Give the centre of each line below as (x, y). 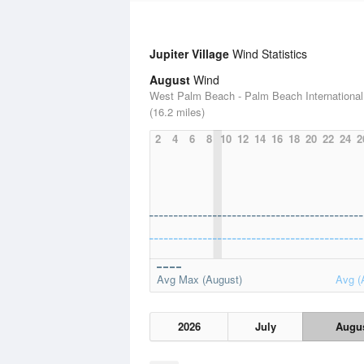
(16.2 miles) (177, 112)
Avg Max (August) (199, 279)
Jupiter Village (189, 54)
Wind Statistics (268, 54)
